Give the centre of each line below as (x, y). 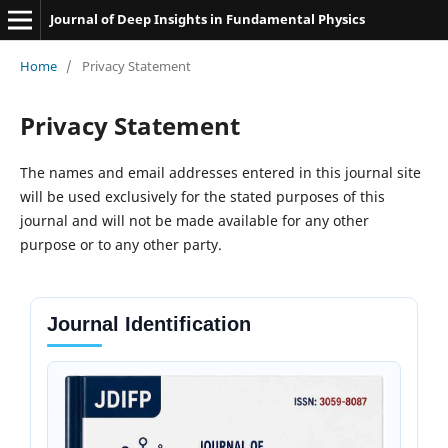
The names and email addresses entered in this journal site (220, 172)
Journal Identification (149, 323)
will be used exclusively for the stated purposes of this (202, 196)
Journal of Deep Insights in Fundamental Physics (207, 19)
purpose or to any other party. (120, 244)
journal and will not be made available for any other (194, 220)
